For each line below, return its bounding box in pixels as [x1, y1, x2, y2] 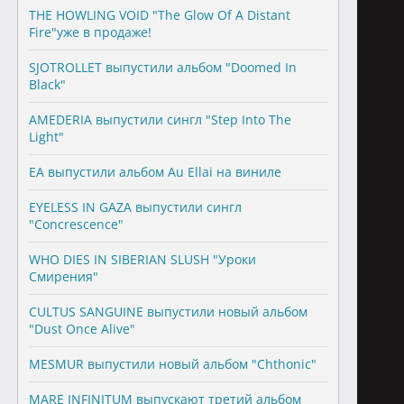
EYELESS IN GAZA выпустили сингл [28, 198, 242, 216]
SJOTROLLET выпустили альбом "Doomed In [28, 59, 297, 76]
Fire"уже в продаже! [28, 23, 151, 41]
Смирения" [28, 268, 98, 285]
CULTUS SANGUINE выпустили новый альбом [28, 303, 308, 320]
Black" [28, 76, 66, 93]
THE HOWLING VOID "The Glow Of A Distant [28, 6, 290, 23]
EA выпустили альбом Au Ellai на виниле [28, 163, 281, 180]
